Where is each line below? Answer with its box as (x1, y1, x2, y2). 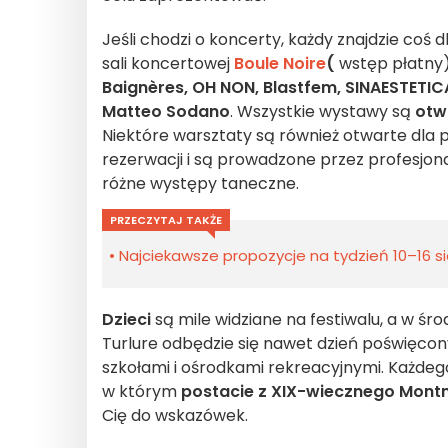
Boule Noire (234, 52, 326, 75)
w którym (102, 380, 181, 403)
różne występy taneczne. (102, 172, 299, 195)
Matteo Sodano (102, 100, 230, 123)
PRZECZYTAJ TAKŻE (110, 212, 222, 228)
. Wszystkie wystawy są (230, 100, 415, 123)
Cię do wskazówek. (102, 404, 248, 427)
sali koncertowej (102, 52, 234, 75)
